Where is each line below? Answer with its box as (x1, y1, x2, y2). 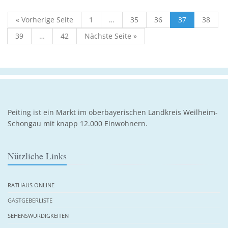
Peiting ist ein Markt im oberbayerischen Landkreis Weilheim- (8, 107, 218, 117)
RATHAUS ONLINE (8, 181, 54, 189)
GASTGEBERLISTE (8, 196, 52, 204)
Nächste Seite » (84, 31, 137, 41)
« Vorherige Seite (16, 14, 73, 24)
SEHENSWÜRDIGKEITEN (8, 211, 69, 219)
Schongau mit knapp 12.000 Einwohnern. (8, 118, 148, 128)
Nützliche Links (8, 149, 67, 162)
